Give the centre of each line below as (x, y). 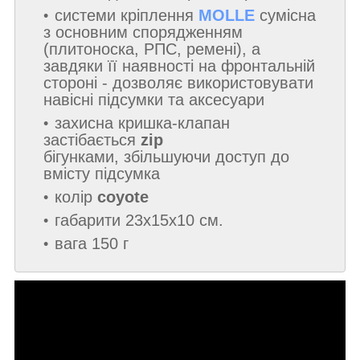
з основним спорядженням (143, 32)
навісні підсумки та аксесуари (154, 99)
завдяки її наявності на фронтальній (179, 65)
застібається (92, 139)
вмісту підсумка (102, 173)
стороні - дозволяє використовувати (178, 82)
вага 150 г (92, 243)
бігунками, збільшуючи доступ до (166, 156)
